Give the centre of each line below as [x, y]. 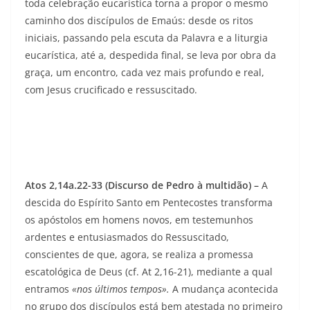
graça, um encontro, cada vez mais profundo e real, [145, 73]
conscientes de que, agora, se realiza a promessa [139, 255]
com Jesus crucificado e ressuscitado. [111, 90]
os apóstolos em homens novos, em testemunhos [139, 220]
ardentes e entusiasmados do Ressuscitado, [127, 237]
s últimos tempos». [130, 289]
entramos [48, 289]
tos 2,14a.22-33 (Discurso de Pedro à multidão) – [146, 185]
